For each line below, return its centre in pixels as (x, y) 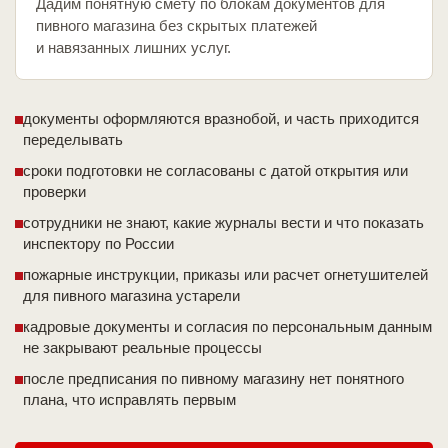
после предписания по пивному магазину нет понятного (213, 379)
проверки (54, 192)
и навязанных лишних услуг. (133, 48)
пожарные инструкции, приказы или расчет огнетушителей (225, 275)
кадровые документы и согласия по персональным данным (227, 327)
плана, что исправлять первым (129, 400)
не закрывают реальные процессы (142, 348)
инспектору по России (98, 244)
